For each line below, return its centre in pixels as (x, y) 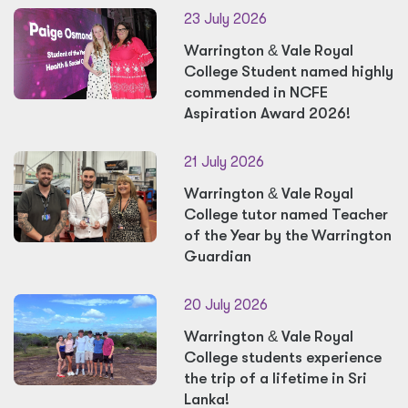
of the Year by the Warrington (287, 235)
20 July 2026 (225, 305)
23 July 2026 (225, 19)
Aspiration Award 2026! (267, 113)
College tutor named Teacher (286, 214)
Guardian (217, 256)
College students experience (282, 357)
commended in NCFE (255, 92)
